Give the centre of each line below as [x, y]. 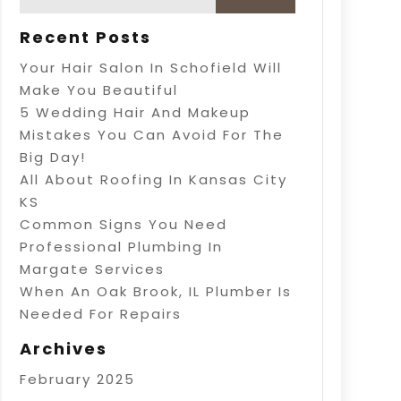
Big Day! [52, 158]
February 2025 [77, 380]
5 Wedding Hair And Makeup [135, 113]
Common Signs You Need [123, 225]
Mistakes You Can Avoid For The [151, 135]
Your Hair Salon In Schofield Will [150, 68]
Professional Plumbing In [121, 247]
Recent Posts [85, 38]
